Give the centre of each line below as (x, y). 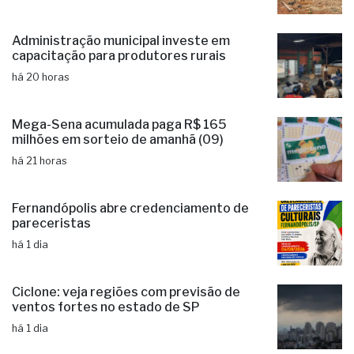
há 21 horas (40, 161)
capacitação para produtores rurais (119, 56)
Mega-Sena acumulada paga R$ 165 (119, 125)
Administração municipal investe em (121, 41)
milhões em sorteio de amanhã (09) (118, 140)
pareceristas (51, 224)
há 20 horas (41, 77)
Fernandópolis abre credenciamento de (130, 209)
